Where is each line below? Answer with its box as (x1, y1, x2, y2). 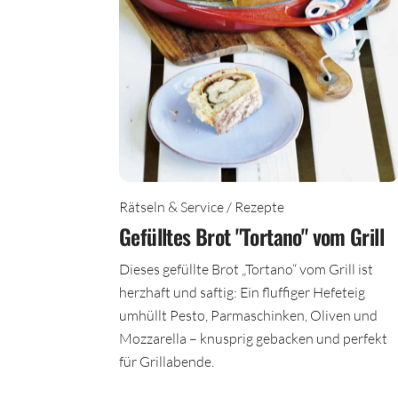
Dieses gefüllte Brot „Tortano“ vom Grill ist (119, 267, 373, 284)
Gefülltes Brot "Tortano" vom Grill (119, 227, 384, 259)
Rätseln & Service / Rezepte (119, 204, 284, 222)
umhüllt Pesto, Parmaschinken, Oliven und (119, 313, 378, 330)
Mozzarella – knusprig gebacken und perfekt (119, 336, 387, 354)
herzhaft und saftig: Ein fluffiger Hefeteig (119, 290, 365, 307)
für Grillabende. (119, 359, 214, 377)
